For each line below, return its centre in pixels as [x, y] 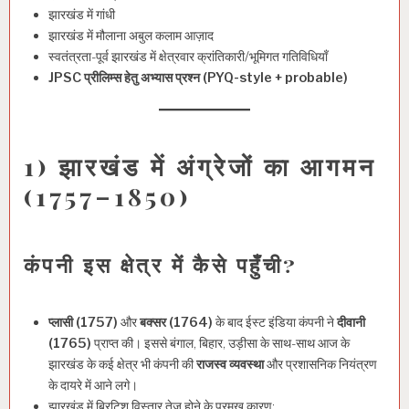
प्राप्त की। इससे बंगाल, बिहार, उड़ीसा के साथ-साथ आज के [220, 343]
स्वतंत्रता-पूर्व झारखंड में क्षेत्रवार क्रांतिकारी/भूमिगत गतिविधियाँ [188, 57]
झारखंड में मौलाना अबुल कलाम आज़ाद [131, 36]
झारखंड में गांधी [82, 15]
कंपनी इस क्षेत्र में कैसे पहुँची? [161, 264]
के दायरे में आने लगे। [93, 385]
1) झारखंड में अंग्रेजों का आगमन [200, 166]
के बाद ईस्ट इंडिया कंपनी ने [275, 322]
